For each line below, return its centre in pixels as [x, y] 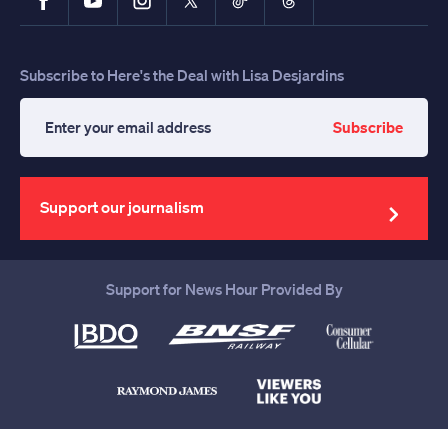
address [77, 198]
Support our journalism [122, 206]
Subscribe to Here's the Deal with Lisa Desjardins [182, 74]
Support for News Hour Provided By [224, 288]
